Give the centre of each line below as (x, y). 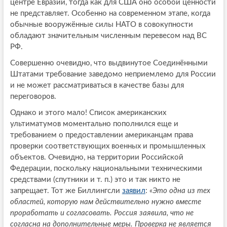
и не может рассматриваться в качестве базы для (97, 86)
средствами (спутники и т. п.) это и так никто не (95, 180)
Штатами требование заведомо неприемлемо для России (113, 74)
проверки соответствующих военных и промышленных (107, 146)
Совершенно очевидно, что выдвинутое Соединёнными (109, 63)
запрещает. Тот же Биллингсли (66, 191)
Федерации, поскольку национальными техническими (106, 169)
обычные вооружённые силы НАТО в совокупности (101, 25)
